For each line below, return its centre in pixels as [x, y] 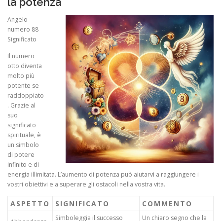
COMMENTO [167, 203]
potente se [23, 85]
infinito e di [23, 164]
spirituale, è [24, 135]
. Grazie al [21, 105]
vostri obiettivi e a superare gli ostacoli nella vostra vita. [86, 184]
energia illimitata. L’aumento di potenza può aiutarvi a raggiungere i [103, 174]
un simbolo [23, 145]
